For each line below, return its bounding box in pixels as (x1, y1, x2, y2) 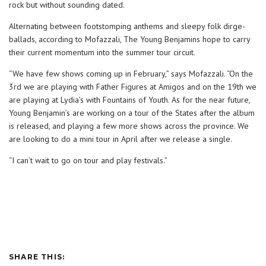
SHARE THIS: (9, 252, 65, 262)
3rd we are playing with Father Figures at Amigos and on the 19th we (9, 81, 256, 93)
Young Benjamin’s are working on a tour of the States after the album (9, 107, 255, 119)
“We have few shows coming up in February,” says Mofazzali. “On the (9, 68, 253, 80)
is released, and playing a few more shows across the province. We (9, 121, 249, 132)
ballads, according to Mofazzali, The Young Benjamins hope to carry (9, 34, 250, 45)
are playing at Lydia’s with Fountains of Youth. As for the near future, (9, 94, 250, 106)
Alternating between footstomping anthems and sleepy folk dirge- (9, 21, 245, 32)
